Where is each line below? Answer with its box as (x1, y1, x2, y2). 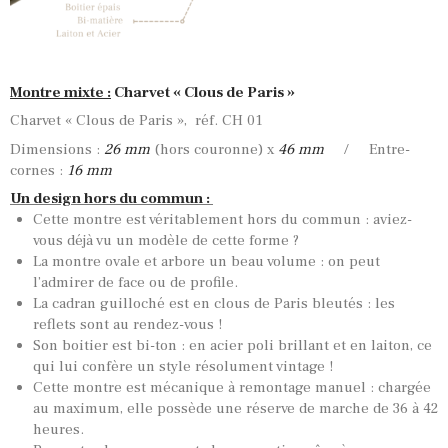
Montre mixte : (10, 82, 111, 102)
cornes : (10, 160, 67, 180)
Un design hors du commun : (10, 189, 213, 209)
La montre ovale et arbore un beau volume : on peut (32, 252, 380, 272)
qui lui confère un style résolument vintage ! (32, 357, 333, 377)
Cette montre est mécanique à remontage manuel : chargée (32, 378, 431, 398)
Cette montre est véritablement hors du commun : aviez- (32, 210, 412, 230)
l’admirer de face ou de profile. (32, 273, 238, 293)
